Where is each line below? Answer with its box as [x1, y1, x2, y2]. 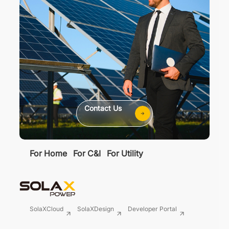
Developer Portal [128, 205, 177, 213]
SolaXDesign [77, 205, 114, 213]
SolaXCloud [30, 205, 63, 213]
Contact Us [84, 104, 122, 113]
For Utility [107, 148, 143, 159]
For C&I [73, 148, 101, 159]
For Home [30, 148, 67, 159]
